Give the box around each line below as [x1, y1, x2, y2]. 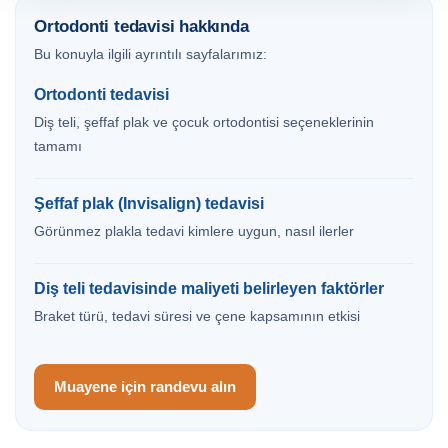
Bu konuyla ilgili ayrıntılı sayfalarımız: [34, 46, 267, 63]
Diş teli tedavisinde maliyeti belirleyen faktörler [34, 280, 384, 298]
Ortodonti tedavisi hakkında [34, 16, 249, 37]
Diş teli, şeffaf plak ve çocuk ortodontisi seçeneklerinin [34, 115, 374, 131]
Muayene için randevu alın [54, 378, 236, 396]
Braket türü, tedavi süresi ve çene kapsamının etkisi [34, 309, 360, 325]
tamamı [34, 139, 82, 155]
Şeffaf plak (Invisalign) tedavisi [34, 195, 264, 213]
